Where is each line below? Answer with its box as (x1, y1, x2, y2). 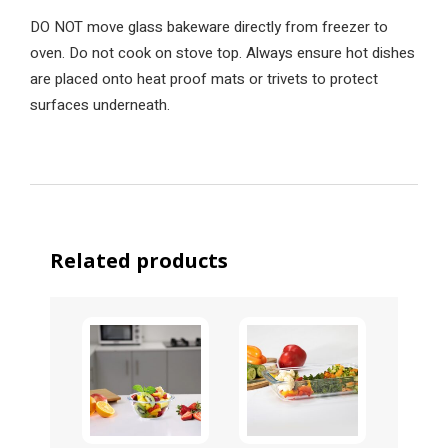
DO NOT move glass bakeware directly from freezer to (30, 16, 388, 38)
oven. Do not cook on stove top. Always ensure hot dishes (30, 42, 415, 64)
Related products (50, 247, 228, 274)
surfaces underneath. (30, 94, 170, 116)
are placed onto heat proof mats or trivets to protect (30, 68, 378, 90)
